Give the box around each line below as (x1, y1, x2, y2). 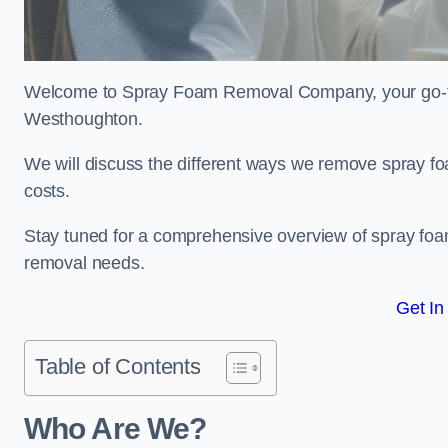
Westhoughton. (24, 109, 143, 129)
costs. (24, 181, 70, 201)
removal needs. (24, 253, 145, 273)
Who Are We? (24, 412, 207, 445)
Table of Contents (35, 354, 201, 379)
